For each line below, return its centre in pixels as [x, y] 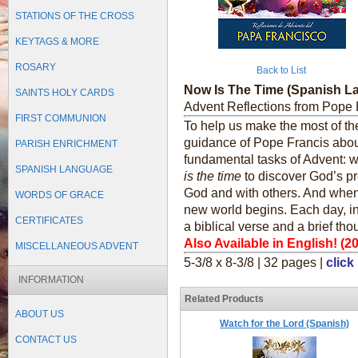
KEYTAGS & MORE [57, 42]
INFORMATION [51, 280]
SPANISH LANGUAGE [64, 169]
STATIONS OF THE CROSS [75, 16]
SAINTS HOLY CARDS [65, 93]
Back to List [282, 70]
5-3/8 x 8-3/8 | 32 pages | [255, 263]
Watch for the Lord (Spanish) [285, 324]
